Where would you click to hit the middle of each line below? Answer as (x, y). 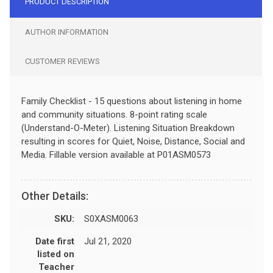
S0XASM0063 (111, 218)
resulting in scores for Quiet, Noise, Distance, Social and (133, 141)
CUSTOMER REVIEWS (62, 61)
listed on (56, 254)
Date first (55, 241)
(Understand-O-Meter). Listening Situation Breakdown (128, 128)
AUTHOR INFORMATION (67, 32)
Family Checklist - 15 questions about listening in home (132, 101)
